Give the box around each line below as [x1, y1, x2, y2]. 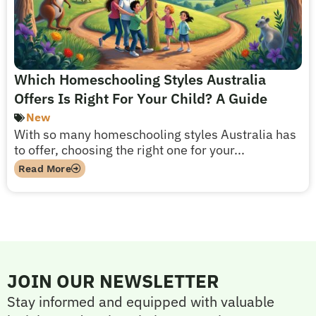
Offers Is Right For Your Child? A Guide [14, 89, 267, 108]
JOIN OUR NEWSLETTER [7, 269, 219, 293]
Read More [18, 163, 71, 174]
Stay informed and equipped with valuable [7, 292, 274, 311]
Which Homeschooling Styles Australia [14, 70, 266, 89]
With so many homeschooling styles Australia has [14, 126, 296, 142]
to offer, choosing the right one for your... [14, 142, 245, 158]
